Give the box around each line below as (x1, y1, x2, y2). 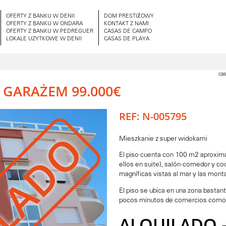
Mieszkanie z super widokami (119, 134, 207, 143)
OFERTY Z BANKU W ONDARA (6, 21, 83, 27)
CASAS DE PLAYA (104, 36, 149, 42)
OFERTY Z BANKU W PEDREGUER (6, 28, 93, 35)
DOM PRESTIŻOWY (104, 13, 154, 20)
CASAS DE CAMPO (104, 28, 152, 35)
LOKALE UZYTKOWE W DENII (6, 36, 82, 42)
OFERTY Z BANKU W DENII (6, 13, 75, 20)
